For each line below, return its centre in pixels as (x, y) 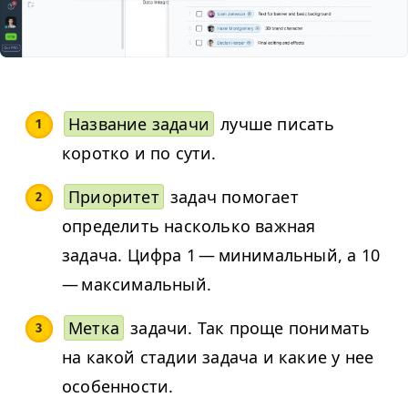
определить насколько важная (189, 226)
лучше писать (275, 124)
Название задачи (139, 124)
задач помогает (232, 197)
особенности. (120, 387)
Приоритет (114, 197)
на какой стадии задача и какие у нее (218, 357)
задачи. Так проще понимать (248, 328)
